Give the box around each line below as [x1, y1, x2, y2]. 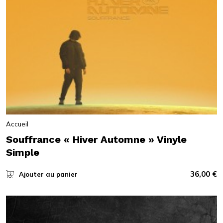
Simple [5, 146, 39, 159]
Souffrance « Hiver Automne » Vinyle [5, 133, 187, 146]
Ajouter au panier [18, 170, 78, 179]
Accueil [5, 120, 28, 128]
